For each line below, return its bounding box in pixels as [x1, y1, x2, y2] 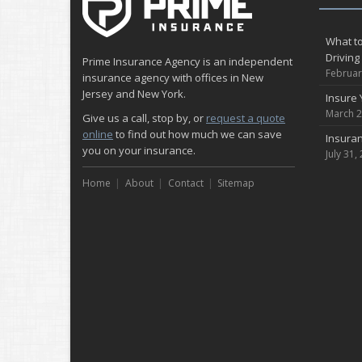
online [82, 127, 113, 141]
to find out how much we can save [113, 127, 282, 141]
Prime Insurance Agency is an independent [82, 54, 293, 69]
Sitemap [217, 176, 255, 190]
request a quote [206, 111, 285, 125]
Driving [325, 50, 360, 65]
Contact [167, 176, 204, 190]
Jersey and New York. [82, 86, 186, 101]
